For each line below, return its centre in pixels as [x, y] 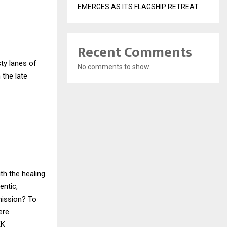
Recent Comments [135, 52]
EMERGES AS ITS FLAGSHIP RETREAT [138, 7]
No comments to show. [114, 67]
